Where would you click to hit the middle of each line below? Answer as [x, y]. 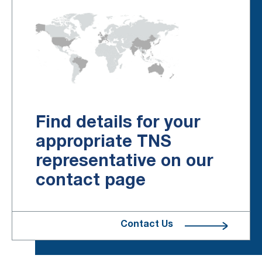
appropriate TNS [104, 143]
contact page [91, 181]
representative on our [125, 162]
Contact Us [147, 225]
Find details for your [118, 123]
